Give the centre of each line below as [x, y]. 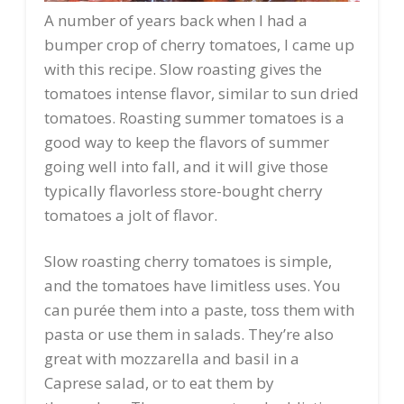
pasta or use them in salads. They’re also [188, 334]
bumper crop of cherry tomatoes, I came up [199, 44]
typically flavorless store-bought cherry [183, 190]
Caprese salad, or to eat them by [159, 382]
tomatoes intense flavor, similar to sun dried [201, 93]
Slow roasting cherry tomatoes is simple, [188, 261]
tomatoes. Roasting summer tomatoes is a [194, 117]
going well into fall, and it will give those [186, 166]
